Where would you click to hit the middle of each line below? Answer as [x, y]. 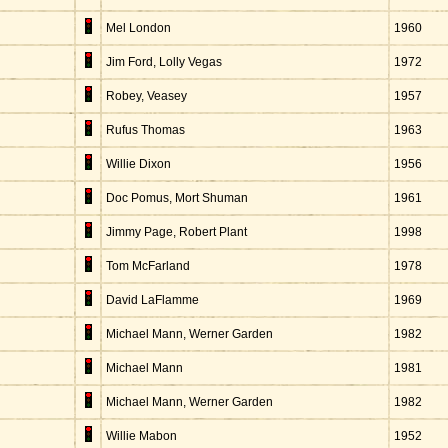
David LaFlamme [152, 300]
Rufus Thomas [145, 130]
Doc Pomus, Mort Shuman [177, 198]
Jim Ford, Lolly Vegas [164, 62]
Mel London [138, 28]
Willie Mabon [141, 436]
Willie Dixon [138, 164]
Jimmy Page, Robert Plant [176, 232]
